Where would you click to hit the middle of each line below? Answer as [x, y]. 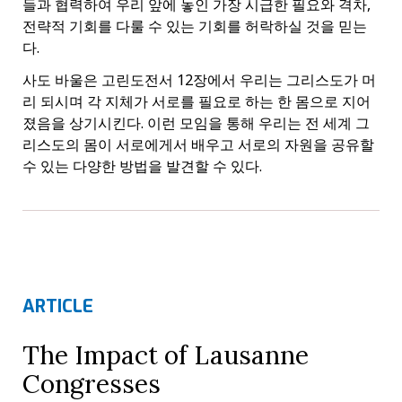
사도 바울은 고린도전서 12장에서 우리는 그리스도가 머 [199, 80]
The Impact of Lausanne [166, 356]
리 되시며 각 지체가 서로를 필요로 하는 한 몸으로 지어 [197, 102]
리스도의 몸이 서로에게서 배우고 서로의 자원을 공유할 [198, 145]
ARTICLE [58, 306]
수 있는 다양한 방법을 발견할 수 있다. [142, 166]
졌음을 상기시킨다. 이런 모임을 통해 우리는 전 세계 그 [196, 123]
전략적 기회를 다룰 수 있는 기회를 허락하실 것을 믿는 [195, 26]
